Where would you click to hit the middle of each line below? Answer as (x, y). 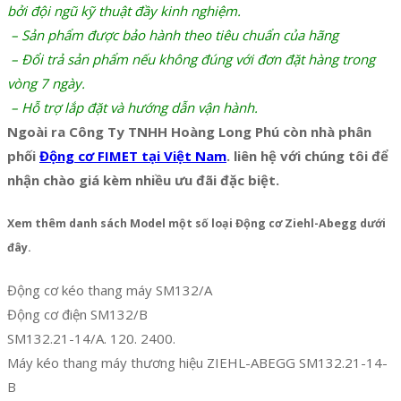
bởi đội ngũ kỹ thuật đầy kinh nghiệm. (124, 11)
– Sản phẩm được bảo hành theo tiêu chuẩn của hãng (175, 35)
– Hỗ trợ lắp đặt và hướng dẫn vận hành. (132, 108)
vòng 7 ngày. (46, 84)
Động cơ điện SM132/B (77, 314)
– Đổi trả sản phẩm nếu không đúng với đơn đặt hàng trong (191, 60)
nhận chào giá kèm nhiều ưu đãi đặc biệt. (143, 180)
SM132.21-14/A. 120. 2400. (91, 338)
